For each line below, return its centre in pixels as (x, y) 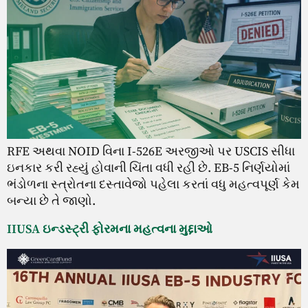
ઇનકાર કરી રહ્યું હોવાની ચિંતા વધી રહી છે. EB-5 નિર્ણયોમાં (148, 168)
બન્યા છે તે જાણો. (51, 201)
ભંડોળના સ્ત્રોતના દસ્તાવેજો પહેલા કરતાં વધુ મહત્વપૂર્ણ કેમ (153, 185)
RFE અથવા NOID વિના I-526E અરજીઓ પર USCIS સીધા (151, 152)
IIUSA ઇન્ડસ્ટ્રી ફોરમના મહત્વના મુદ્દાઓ (110, 229)
